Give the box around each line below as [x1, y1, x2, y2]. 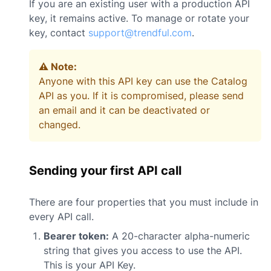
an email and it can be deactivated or [39, 104, 210, 116]
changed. [39, 119, 80, 131]
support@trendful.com [88, 27, 192, 39]
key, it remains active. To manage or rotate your [29, 12, 249, 24]
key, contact [29, 27, 85, 39]
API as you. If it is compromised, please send [39, 90, 244, 102]
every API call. [29, 211, 94, 223]
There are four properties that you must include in [29, 196, 258, 208]
